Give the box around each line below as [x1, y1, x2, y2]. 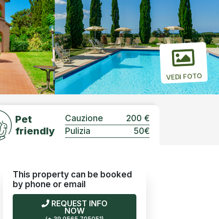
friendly [15, 125, 55, 137]
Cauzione [65, 113, 103, 124]
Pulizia [65, 126, 90, 136]
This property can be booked [13, 169, 132, 179]
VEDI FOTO [166, 71, 202, 82]
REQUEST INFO [49, 199, 108, 209]
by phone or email [13, 179, 86, 189]
